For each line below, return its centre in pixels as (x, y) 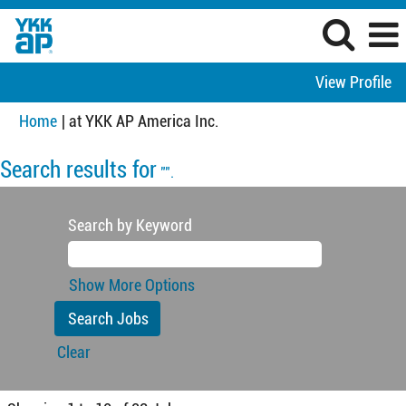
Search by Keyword (130, 225)
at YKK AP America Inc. (144, 121)
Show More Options (132, 285)
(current (243, 120)
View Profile (353, 82)
